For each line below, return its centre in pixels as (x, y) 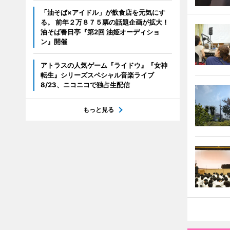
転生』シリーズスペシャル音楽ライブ (97, 75)
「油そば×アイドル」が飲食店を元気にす (103, 12)
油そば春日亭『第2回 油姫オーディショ (100, 32)
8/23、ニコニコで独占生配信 (85, 85)
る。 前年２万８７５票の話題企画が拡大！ (104, 22)
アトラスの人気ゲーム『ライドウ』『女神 (104, 65)
